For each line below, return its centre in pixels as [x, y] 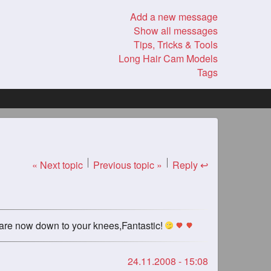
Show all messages [176, 31]
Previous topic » [128, 165]
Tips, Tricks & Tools [176, 44]
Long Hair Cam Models [168, 58]
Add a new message [174, 17]
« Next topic [57, 165]
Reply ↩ [190, 165]
